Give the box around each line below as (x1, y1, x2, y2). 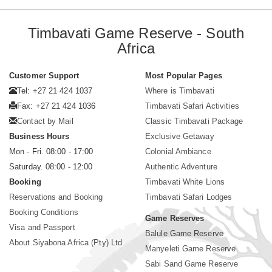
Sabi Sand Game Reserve (145, 259, 239, 269)
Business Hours (9, 132, 70, 141)
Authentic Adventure (145, 162, 217, 172)
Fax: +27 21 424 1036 (17, 101, 96, 111)
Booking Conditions (9, 208, 78, 217)
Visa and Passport (9, 223, 75, 233)
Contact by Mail (17, 117, 73, 126)
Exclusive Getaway (145, 132, 214, 141)
